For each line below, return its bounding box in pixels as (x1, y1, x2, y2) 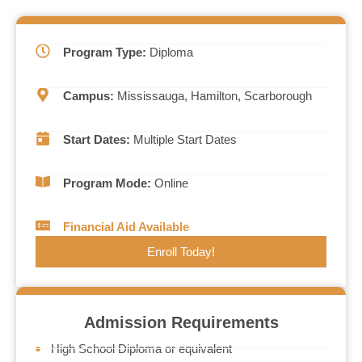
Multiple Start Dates (129, 132, 237, 146)
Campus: (62, 88, 114, 103)
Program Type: (62, 44, 146, 59)
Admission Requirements (83, 313, 279, 331)
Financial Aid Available (62, 219, 189, 234)
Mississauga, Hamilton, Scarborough (113, 88, 312, 103)
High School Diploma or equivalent (50, 341, 232, 356)
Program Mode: (62, 175, 151, 190)
